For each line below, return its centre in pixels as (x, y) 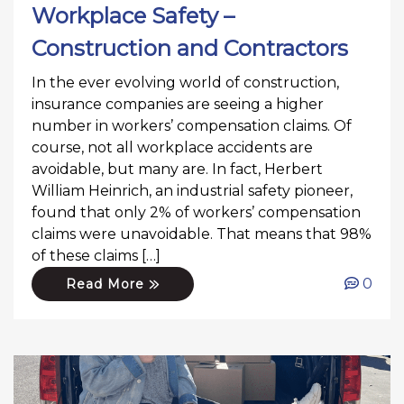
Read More (108, 284)
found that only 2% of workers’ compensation (196, 212)
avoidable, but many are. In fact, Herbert (177, 169)
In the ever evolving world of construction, (185, 82)
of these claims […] (96, 255)
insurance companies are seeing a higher (178, 104)
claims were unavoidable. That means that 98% (202, 234)
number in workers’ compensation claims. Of (192, 125)
